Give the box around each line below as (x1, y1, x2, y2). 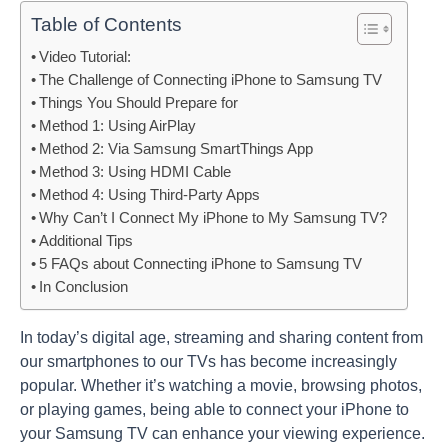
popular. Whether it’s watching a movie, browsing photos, (20, 376, 422, 394)
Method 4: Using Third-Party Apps (38, 187, 260, 204)
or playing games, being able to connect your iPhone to (20, 400, 409, 418)
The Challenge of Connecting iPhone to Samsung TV (38, 72, 382, 89)
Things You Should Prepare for (38, 95, 238, 112)
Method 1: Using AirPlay (38, 118, 196, 135)
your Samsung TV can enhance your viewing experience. (20, 424, 425, 442)
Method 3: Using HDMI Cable (38, 164, 231, 181)
